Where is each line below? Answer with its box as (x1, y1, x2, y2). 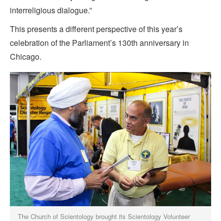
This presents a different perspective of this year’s (10, 23, 183, 35)
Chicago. (10, 51, 43, 63)
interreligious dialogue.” (10, 4, 94, 16)
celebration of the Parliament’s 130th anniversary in (10, 37, 189, 49)
